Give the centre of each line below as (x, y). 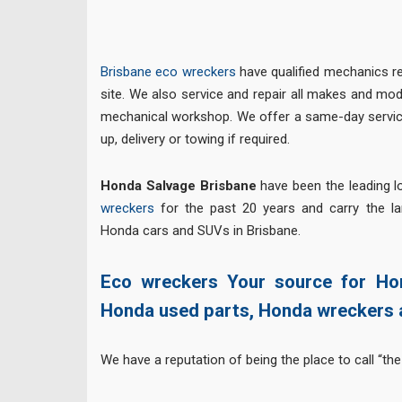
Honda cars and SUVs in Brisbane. (201, 231)
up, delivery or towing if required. (195, 139)
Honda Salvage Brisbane (181, 186)
